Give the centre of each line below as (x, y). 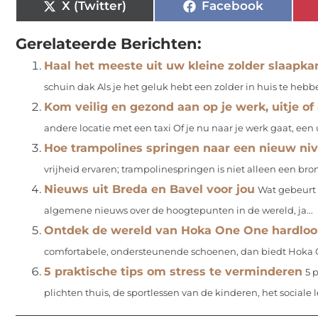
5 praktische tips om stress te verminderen (173, 271)
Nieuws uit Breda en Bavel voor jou (149, 189)
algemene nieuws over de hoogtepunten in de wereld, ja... (179, 210)
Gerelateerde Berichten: (109, 43)
